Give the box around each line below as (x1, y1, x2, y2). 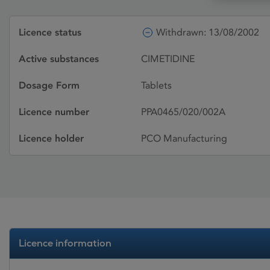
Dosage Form (19, 80, 80, 91)
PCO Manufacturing (141, 133, 227, 144)
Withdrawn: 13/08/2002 (156, 27, 259, 38)
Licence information (19, 237, 111, 250)
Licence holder (19, 133, 84, 144)
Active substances (19, 53, 99, 64)
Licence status (19, 27, 81, 38)
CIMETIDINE (141, 53, 195, 64)
